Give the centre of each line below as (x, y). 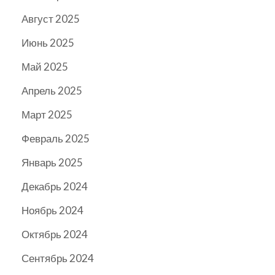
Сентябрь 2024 (58, 258)
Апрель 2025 (52, 91)
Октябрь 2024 (55, 234)
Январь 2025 (52, 163)
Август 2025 (51, 19)
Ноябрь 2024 (52, 211)
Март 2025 (47, 115)
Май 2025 (45, 67)
